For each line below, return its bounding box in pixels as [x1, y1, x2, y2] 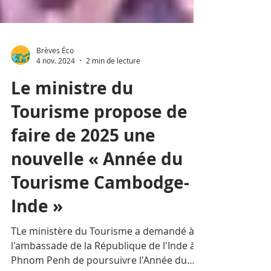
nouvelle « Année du [11, 180, 183, 204]
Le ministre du [11, 109, 133, 133]
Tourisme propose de [11, 133, 188, 157]
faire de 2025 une [11, 157, 155, 180]
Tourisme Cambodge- [11, 204, 189, 227]
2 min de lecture [86, 89, 140, 99]
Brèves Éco [36, 78, 74, 88]
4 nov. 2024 [36, 89, 75, 99]
